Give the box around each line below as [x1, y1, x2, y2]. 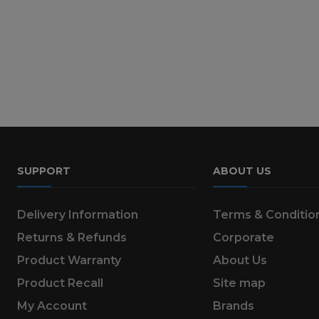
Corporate [212, 230, 274, 244]
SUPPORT [17, 164, 70, 177]
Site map [212, 276, 266, 290]
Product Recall [17, 276, 103, 290]
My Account [17, 298, 87, 313]
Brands [212, 298, 254, 313]
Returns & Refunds [17, 230, 127, 244]
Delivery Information [17, 207, 138, 221]
